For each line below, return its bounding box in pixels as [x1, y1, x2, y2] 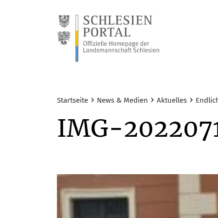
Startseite [57, 96, 88, 105]
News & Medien [97, 96, 148, 105]
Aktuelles [157, 96, 187, 105]
